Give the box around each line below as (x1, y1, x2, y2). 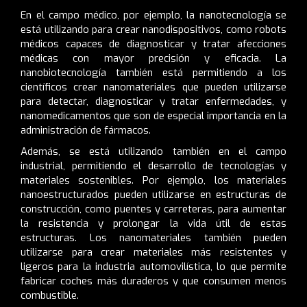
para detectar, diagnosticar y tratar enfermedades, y (21, 94, 286, 108)
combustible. (21, 288, 79, 302)
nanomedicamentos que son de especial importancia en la (21, 108, 286, 123)
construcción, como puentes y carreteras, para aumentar (21, 201, 286, 216)
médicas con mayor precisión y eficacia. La (21, 51, 286, 65)
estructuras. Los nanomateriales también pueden (21, 230, 286, 245)
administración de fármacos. (21, 123, 151, 137)
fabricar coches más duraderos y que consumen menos (21, 273, 286, 288)
